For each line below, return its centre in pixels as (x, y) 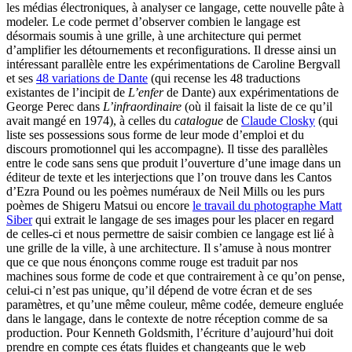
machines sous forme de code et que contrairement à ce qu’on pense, (176, 277)
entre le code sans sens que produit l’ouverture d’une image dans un (174, 163)
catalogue (199, 121)
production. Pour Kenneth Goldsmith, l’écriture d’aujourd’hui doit (170, 333)
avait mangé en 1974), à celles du (90, 121)
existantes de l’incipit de (67, 93)
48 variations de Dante (92, 79)
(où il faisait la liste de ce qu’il (257, 107)
